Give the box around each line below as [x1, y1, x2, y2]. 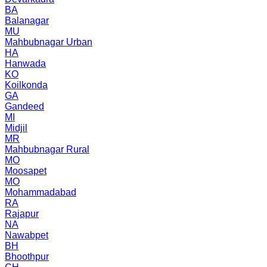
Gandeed [5, 101, 44, 111]
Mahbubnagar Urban [5, 36, 92, 47]
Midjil [5, 122, 27, 133]
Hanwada [5, 58, 46, 69]
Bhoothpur [5, 251, 49, 262]
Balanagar [5, 15, 49, 26]
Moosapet [5, 165, 46, 176]
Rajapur [5, 208, 39, 219]
